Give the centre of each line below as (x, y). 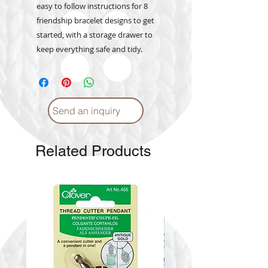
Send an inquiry (86, 111)
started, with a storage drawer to (95, 35)
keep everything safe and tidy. (89, 49)
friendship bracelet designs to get (95, 21)
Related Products (93, 151)
